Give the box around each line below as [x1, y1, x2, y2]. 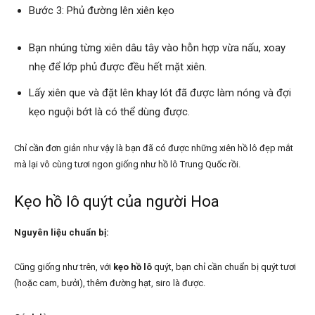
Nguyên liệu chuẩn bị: [14, 226, 109, 238]
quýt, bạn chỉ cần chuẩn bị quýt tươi [154, 261, 296, 272]
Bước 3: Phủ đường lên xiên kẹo [29, 4, 174, 17]
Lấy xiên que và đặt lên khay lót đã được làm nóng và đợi [29, 86, 291, 99]
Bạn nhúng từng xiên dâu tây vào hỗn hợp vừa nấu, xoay [29, 41, 285, 54]
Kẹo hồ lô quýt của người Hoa [14, 192, 219, 210]
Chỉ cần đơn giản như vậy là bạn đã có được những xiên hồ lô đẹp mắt [14, 142, 293, 153]
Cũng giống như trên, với [14, 261, 113, 272]
